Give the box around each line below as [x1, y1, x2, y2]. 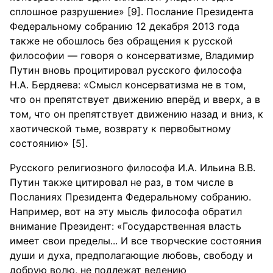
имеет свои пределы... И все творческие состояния [10, 235, 261, 247]
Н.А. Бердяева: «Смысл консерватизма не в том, [10, 79, 246, 91]
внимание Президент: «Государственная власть [10, 220, 241, 232]
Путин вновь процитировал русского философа [10, 64, 242, 76]
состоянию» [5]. [10, 137, 88, 149]
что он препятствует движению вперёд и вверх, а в [10, 93, 260, 105]
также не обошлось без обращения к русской [10, 35, 233, 47]
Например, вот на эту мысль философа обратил [10, 205, 242, 218]
